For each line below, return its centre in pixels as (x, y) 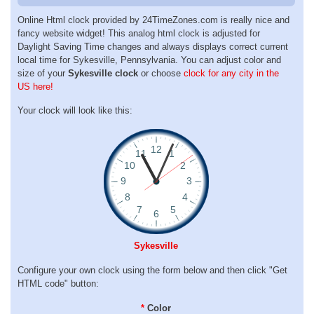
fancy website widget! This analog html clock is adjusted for (139, 33)
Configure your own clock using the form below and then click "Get (152, 270)
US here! (35, 86)
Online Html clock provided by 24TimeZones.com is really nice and (153, 20)
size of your (43, 73)
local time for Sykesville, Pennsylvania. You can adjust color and (149, 60)
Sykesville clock (103, 73)
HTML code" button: (58, 283)
